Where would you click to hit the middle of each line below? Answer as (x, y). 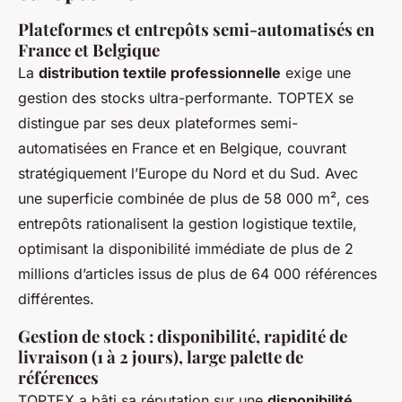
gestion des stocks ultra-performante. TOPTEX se (186, 98)
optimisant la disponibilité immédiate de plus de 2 (186, 249)
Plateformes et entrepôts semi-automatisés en (196, 30)
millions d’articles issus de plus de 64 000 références (197, 274)
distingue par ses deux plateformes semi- (158, 123)
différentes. (56, 299)
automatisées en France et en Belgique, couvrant (182, 149)
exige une (316, 73)
